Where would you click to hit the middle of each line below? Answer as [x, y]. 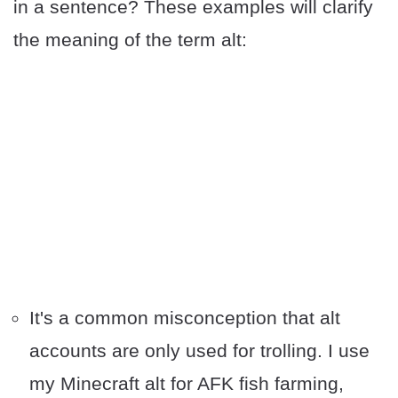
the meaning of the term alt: [130, 40]
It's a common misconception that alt [185, 318]
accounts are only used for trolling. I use [199, 351]
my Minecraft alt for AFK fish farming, [187, 384]
